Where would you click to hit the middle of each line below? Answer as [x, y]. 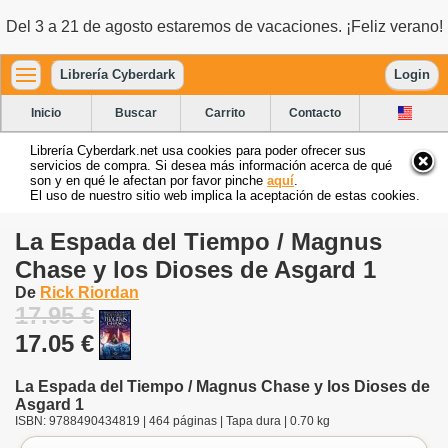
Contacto [315, 112]
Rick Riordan [89, 292]
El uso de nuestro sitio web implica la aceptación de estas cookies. [225, 195]
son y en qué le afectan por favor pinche [148, 180]
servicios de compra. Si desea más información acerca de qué [211, 165]
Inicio [46, 112]
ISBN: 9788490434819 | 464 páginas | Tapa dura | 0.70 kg [172, 420]
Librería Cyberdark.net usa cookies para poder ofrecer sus [198, 150]
